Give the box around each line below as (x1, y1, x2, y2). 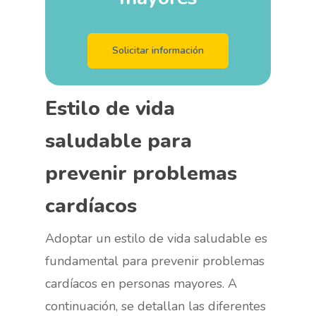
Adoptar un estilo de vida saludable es (45, 229, 268, 247)
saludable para (45, 126, 193, 154)
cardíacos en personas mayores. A (45, 274, 238, 292)
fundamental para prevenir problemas (45, 252, 265, 269)
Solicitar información (112, 44, 204, 58)
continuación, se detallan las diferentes (45, 297, 267, 315)
